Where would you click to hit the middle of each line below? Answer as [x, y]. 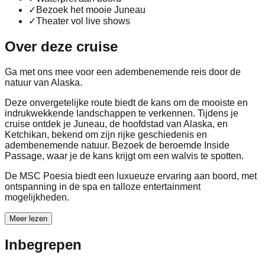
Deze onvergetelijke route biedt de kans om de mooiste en [126, 102]
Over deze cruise [61, 46]
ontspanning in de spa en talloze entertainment [103, 186]
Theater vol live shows [83, 21]
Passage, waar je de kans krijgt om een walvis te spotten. [124, 156]
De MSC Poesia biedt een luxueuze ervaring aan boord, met [131, 176]
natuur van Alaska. [43, 82]
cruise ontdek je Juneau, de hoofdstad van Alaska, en [116, 124]
